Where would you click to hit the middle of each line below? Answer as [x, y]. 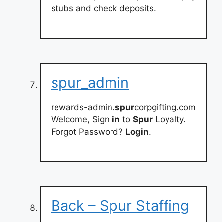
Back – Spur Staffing [120, 205]
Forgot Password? [88, 132]
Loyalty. [169, 119]
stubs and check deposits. [104, 8]
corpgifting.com [165, 107]
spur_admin [90, 82]
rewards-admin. [83, 107]
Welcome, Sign [82, 119]
